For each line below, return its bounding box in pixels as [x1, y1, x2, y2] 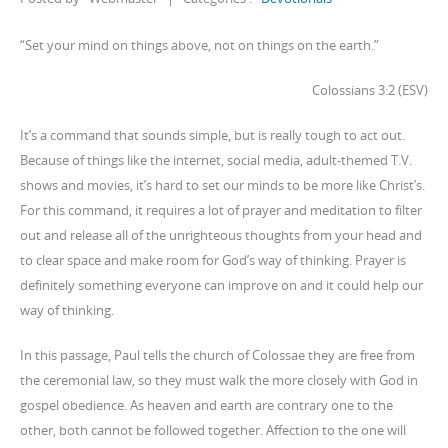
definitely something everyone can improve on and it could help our [20, 276, 423, 294]
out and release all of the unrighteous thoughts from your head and [20, 226, 422, 244]
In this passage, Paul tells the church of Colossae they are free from [20, 346, 415, 364]
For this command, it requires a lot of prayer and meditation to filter [20, 201, 422, 219]
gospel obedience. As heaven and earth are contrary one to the [20, 396, 393, 414]
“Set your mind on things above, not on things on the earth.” [20, 36, 379, 54]
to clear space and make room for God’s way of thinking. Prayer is [20, 251, 406, 269]
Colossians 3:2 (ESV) [312, 81, 428, 99]
